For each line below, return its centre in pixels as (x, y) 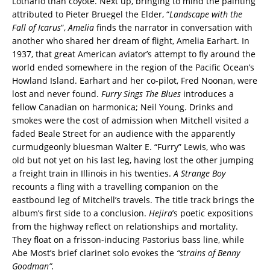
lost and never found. (57, 93)
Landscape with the (206, 14)
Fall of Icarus (36, 27)
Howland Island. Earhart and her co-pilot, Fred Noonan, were (135, 80)
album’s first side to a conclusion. (80, 213)
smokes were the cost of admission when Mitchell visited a (130, 120)
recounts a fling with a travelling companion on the (115, 186)
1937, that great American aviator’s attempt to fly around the (134, 54)
